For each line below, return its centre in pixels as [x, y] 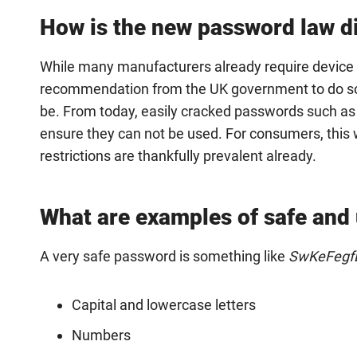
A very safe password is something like [164, 256]
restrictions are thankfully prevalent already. [178, 156]
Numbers [101, 335]
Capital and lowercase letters [164, 305]
